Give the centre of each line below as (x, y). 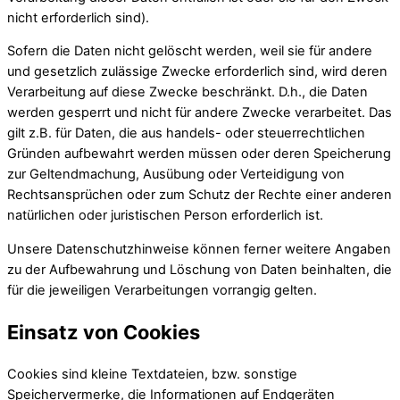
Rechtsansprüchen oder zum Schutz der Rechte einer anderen (200, 195)
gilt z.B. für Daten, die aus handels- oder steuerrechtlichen (186, 133)
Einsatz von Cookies (104, 332)
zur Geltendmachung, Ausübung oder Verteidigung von (176, 175)
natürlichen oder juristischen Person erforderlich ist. (165, 216)
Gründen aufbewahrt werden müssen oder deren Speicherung (199, 154)
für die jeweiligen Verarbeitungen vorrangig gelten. (162, 290)
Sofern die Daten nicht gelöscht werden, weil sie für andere (190, 51)
